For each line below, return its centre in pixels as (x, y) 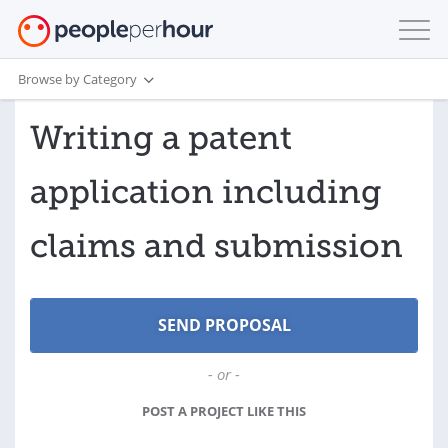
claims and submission (216, 246)
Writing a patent (161, 138)
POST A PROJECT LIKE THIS (224, 411)
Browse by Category (77, 78)
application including (206, 192)
